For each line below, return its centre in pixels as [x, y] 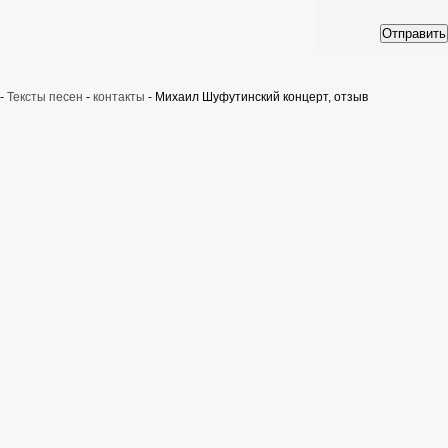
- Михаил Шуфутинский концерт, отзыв [256, 96]
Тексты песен [45, 96]
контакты [119, 96]
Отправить [414, 33]
